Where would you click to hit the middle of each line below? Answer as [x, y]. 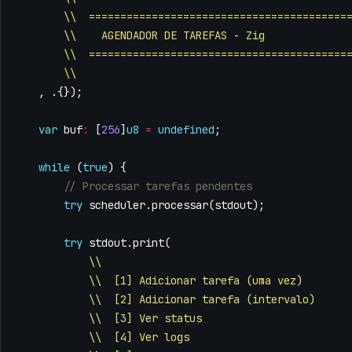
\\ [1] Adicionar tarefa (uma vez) [196, 281]
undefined [186, 130]
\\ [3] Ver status [145, 319]
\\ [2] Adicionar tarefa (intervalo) [202, 300]
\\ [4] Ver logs [139, 337]
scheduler [117, 205]
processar [180, 205]
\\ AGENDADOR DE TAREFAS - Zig [164, 36]
